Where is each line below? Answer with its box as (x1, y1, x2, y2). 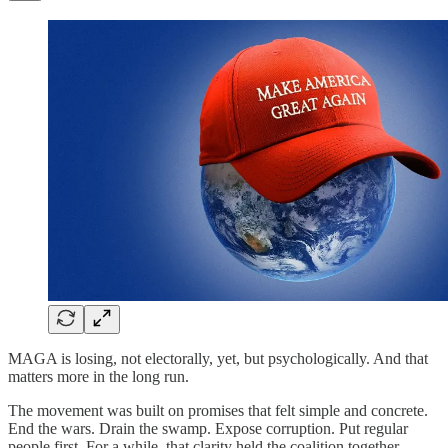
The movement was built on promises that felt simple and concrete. (8, 402, 428, 420)
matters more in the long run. (8, 368, 189, 386)
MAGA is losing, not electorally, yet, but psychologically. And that (8, 350, 428, 368)
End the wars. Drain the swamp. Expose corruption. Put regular (8, 420, 408, 438)
